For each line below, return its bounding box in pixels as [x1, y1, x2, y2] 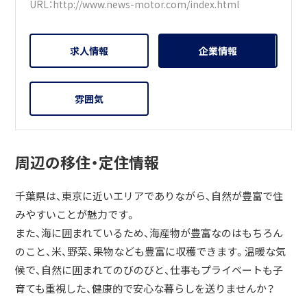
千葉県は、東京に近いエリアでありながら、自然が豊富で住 [15, 188, 284, 204]
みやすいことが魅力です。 [15, 207, 136, 223]
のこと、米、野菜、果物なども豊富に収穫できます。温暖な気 [15, 244, 286, 260]
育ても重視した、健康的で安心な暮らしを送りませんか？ [15, 281, 275, 297]
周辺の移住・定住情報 [15, 151, 160, 174]
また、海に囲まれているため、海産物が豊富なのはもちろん [15, 225, 284, 241]
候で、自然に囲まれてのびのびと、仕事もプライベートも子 [15, 262, 284, 278]
